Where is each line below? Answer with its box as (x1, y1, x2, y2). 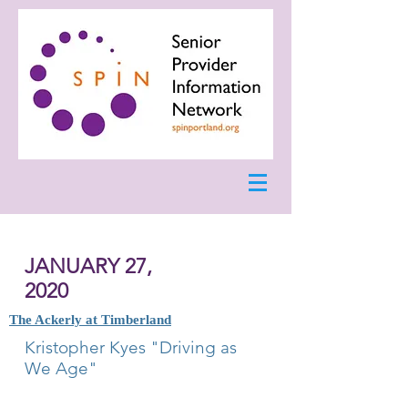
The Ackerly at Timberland (9, 312, 171, 327)
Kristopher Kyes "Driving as (25, 337, 237, 358)
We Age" (25, 358, 97, 379)
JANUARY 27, (25, 254, 152, 279)
